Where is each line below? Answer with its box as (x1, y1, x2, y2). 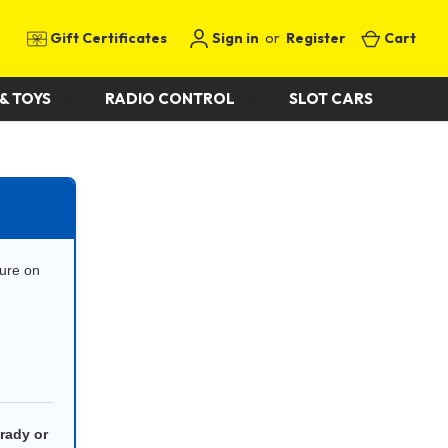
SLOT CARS (288, 88, 376, 108)
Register (286, 29, 347, 47)
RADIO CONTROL (104, 88, 238, 108)
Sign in (209, 29, 260, 47)
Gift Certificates (47, 29, 168, 47)
